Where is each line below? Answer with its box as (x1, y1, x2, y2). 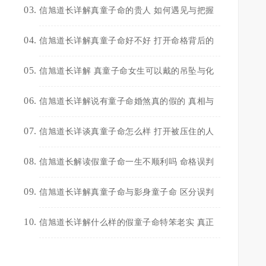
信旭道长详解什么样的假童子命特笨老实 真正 (39, 218, 214, 227)
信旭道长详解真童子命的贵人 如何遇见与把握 (39, 6, 214, 15)
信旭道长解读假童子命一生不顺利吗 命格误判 (39, 157, 214, 166)
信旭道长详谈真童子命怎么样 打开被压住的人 (39, 127, 214, 136)
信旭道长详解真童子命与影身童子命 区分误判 (39, 188, 214, 197)
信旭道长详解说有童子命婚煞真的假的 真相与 (39, 97, 214, 106)
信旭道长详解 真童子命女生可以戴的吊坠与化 (39, 66, 214, 75)
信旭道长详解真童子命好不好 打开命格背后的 (39, 36, 214, 45)
